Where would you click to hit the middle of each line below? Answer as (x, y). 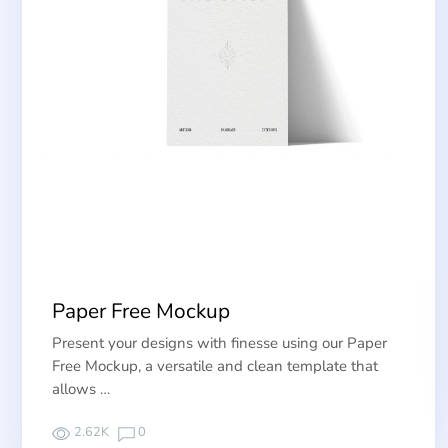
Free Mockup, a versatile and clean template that (215, 366)
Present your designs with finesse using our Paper (219, 343)
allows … (81, 389)
